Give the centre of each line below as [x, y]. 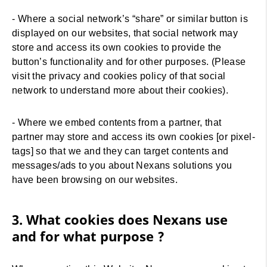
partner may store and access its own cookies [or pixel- [133, 137]
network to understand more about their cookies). [122, 90]
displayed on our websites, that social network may [125, 33]
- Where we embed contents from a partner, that [117, 122]
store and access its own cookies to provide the [117, 47]
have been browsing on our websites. [95, 180]
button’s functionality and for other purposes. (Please [129, 62]
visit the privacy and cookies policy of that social [119, 76]
